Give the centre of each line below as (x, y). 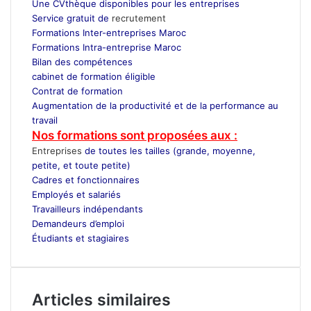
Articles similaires (101, 300)
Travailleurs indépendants (87, 209)
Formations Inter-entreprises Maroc (109, 32)
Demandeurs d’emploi (78, 223)
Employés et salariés (76, 194)
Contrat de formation (77, 91)
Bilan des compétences (82, 61)
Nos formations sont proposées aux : (135, 135)
